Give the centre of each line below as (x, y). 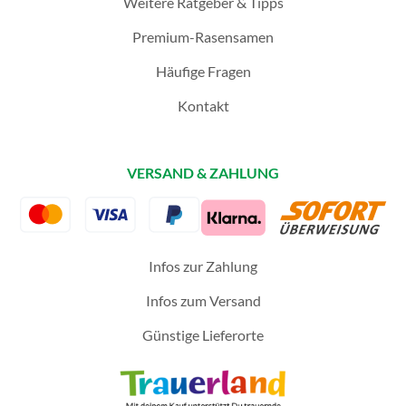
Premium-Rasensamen (203, 37)
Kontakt (203, 106)
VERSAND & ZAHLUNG (203, 173)
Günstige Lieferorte (203, 335)
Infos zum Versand (203, 301)
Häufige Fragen (203, 72)
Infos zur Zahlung (203, 266)
